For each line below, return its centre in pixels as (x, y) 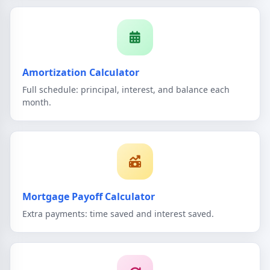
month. (37, 102)
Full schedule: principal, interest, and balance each (126, 89)
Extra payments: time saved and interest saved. (118, 213)
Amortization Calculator (81, 73)
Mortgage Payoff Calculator (89, 196)
